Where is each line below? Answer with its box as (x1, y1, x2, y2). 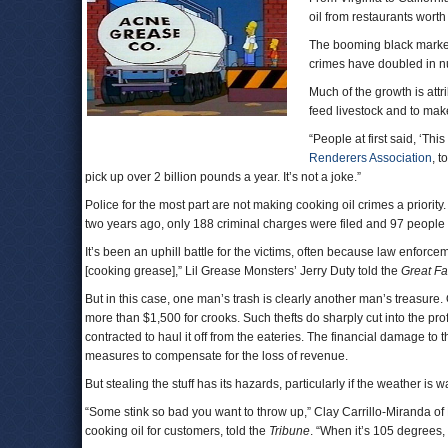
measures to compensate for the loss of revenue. (85, 349, 348, 363)
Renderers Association (309, 151, 432, 165)
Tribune (269, 424, 310, 438)
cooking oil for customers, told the (85, 424, 269, 438)
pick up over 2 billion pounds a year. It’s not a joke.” (85, 170, 361, 184)
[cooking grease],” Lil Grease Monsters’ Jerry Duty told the (85, 264, 401, 278)
